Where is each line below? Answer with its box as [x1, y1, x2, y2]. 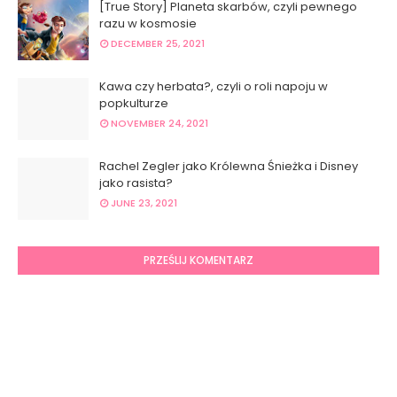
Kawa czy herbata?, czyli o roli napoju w [99, 78, 328, 96]
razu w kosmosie [99, 15, 197, 33]
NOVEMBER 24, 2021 [111, 116, 208, 131]
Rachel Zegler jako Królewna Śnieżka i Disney [99, 158, 358, 175]
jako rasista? [99, 175, 173, 192]
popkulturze [99, 95, 168, 113]
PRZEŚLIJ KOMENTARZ [144, 253, 253, 269]
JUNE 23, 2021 [111, 196, 177, 211]
